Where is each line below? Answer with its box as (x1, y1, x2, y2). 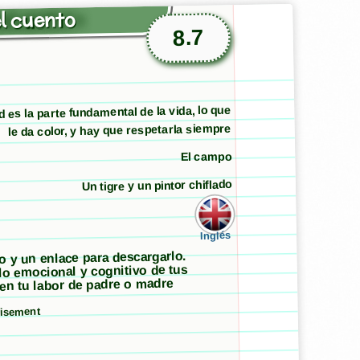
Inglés (199, 229, 231, 242)
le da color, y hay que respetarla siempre (7, 121, 231, 140)
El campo (180, 149, 231, 165)
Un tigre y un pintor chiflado (81, 177, 232, 194)
